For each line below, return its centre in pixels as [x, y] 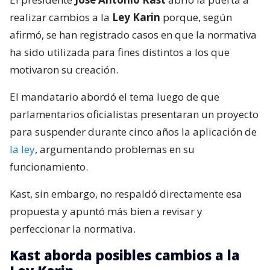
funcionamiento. [49, 167]
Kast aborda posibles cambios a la [125, 255]
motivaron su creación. [64, 70]
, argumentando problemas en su [115, 149]
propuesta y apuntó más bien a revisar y [106, 212]
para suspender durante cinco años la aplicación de [133, 132]
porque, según [196, 17]
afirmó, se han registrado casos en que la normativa [133, 35]
